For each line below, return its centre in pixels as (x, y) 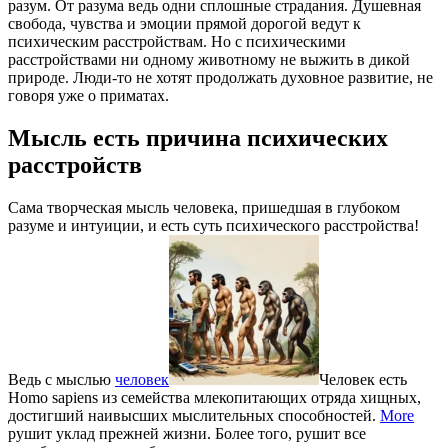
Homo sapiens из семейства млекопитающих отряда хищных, (214, 397)
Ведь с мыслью (61, 379)
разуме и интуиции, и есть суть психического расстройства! (213, 225)
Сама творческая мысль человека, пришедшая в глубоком (204, 207)
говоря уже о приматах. (88, 95)
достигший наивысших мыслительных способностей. (194, 415)
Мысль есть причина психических (198, 137)
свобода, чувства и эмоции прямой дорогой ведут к (184, 23)
